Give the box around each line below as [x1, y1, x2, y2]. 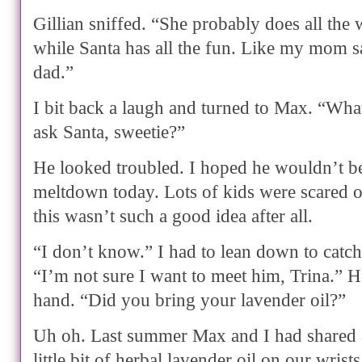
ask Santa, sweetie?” [33, 121, 185, 143]
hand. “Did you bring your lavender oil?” [33, 289, 346, 311]
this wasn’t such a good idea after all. [33, 205, 313, 227]
